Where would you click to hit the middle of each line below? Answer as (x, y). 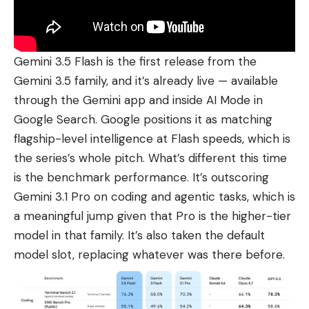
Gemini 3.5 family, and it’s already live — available (146, 80)
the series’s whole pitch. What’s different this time (150, 158)
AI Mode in (235, 100)
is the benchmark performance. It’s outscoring (141, 177)
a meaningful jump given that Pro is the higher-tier (152, 216)
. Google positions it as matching (184, 119)
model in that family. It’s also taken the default (139, 235)
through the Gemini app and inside (110, 100)
